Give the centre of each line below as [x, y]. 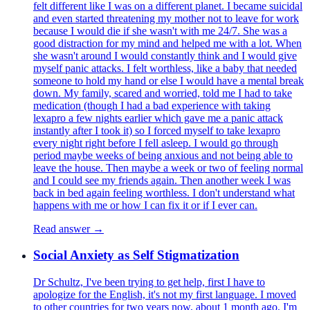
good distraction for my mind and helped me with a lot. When [167, 43]
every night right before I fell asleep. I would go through [156, 143]
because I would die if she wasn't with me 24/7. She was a [160, 30]
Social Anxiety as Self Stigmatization [136, 255]
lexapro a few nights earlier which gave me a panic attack [158, 118]
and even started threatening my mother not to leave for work [166, 18]
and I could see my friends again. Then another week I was [162, 180]
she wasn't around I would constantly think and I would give [165, 55]
